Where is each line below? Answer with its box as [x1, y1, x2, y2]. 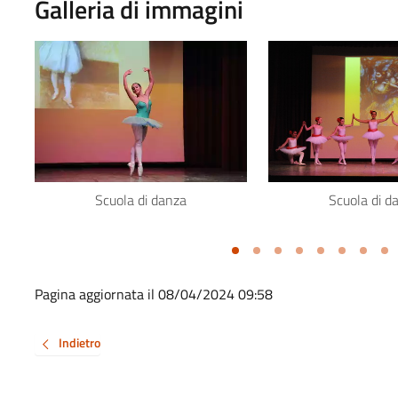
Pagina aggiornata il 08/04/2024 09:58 [34, 283, 273, 306]
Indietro [58, 333, 100, 353]
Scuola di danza [94, 188, 187, 211]
